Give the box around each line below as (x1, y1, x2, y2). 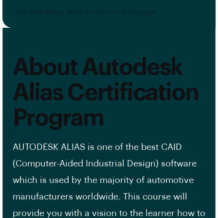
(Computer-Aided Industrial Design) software (13, 159, 197, 168)
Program (13, 107, 104, 130)
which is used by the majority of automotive (13, 176, 194, 185)
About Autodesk (13, 56, 183, 80)
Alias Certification (13, 81, 199, 105)
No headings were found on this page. (17, 8, 158, 17)
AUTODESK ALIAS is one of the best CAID (13, 143, 182, 152)
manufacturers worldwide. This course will (13, 192, 187, 201)
